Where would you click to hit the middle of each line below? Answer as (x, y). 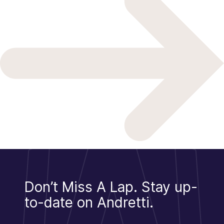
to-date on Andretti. (89, 202)
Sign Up (112, 217)
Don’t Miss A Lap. (83, 187)
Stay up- (169, 187)
